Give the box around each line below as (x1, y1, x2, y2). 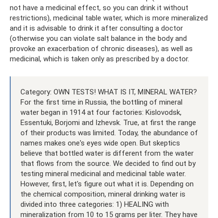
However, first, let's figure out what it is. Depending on (20, 179, 194, 188)
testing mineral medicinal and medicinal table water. (20, 169, 186, 178)
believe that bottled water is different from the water (20, 148, 194, 158)
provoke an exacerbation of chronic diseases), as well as (10, 44, 193, 53)
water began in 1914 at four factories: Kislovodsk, (20, 108, 182, 117)
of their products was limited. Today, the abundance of (20, 128, 198, 137)
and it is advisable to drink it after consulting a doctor (10, 23, 183, 33)
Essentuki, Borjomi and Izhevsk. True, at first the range (20, 118, 196, 127)
